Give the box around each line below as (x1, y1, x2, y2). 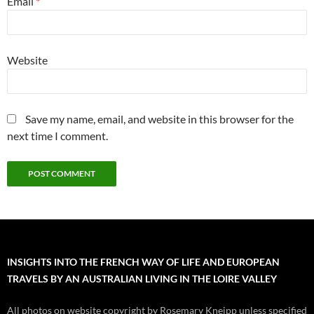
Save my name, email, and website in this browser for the (25, 111, 294, 125)
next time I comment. (7, 128, 108, 142)
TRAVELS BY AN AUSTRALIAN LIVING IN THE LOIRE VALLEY (7, 272, 277, 285)
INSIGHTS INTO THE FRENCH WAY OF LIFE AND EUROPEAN (7, 255, 280, 268)
